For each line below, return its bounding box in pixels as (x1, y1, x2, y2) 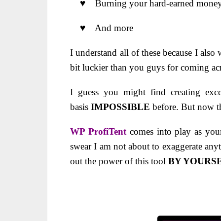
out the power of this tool (70, 156, 168, 166)
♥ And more (70, 23, 133, 33)
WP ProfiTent (70, 126, 126, 137)
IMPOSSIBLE (91, 102, 150, 112)
